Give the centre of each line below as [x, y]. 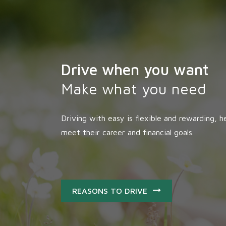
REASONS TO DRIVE [109, 191]
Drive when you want [134, 69]
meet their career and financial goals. [127, 132]
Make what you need [133, 89]
